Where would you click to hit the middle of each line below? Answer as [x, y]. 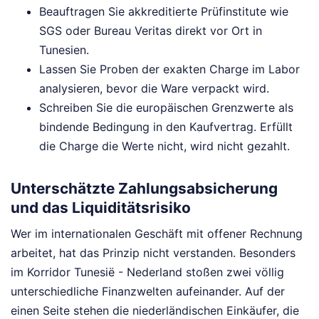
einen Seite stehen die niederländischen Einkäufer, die [155, 310]
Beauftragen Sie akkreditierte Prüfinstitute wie [164, 12]
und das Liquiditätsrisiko [101, 207]
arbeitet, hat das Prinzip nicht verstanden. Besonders [153, 252]
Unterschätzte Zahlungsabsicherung [144, 188]
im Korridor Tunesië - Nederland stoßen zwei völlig [147, 272]
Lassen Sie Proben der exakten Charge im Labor [169, 69]
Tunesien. [64, 50]
